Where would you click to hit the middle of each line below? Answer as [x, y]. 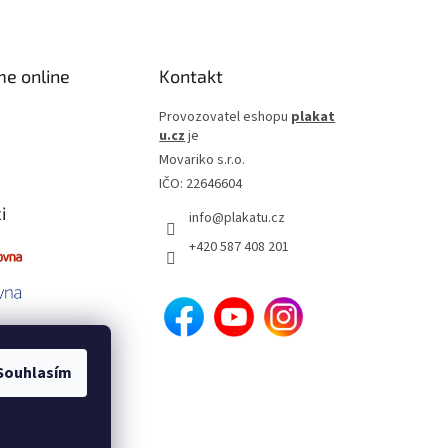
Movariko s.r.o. [202, 160]
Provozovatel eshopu [225, 117]
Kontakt [191, 76]
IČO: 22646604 [201, 184]
